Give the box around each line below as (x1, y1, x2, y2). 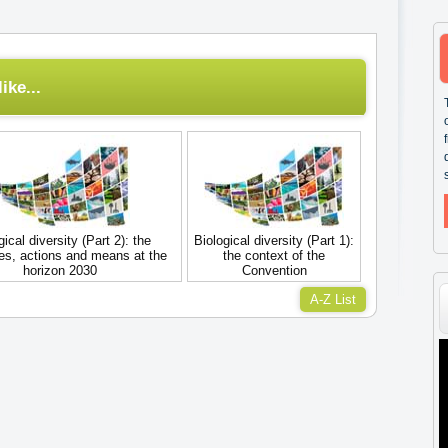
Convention (241, 263, 307, 278)
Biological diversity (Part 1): (194, 233, 354, 248)
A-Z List (310, 292, 356, 307)
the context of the (223, 248, 325, 263)
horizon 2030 (22, 263, 97, 278)
